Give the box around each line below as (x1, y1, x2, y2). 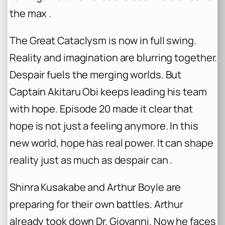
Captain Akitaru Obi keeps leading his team (10, 85, 207, 99)
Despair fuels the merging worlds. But (10, 68, 182, 82)
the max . (10, 7, 52, 21)
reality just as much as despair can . (10, 153, 173, 167)
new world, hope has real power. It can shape (10, 136, 213, 150)
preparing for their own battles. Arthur (10, 197, 184, 211)
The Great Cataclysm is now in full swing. (10, 34, 196, 48)
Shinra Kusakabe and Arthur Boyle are (10, 180, 181, 194)
